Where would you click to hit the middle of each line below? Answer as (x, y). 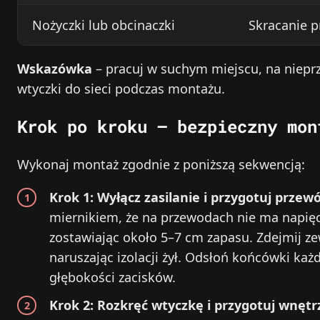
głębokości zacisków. (112, 277)
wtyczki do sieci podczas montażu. (121, 88)
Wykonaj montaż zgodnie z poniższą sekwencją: (161, 164)
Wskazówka (55, 68)
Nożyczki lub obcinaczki (104, 25)
